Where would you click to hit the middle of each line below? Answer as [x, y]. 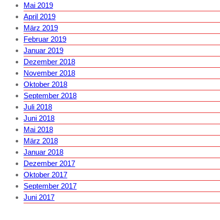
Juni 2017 [39, 197]
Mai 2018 [38, 129]
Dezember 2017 [49, 163]
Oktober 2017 [45, 174]
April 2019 [40, 16]
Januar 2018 [43, 152]
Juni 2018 [39, 118]
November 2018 [49, 73]
